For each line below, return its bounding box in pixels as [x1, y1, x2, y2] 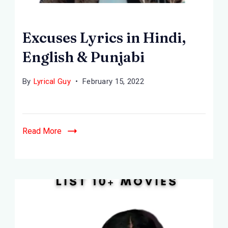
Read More [22, 126, 62, 136]
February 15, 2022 [82, 76, 145, 86]
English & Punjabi [22, 48, 145, 66]
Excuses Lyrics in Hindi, [22, 28, 186, 46]
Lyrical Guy [33, 76, 71, 86]
